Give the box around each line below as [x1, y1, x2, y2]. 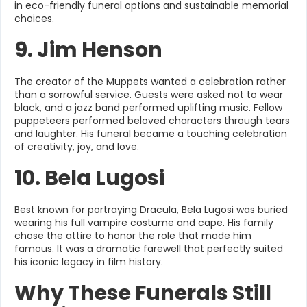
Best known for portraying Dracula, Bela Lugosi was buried [14, 203, 288, 217]
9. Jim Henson [14, 36, 162, 64]
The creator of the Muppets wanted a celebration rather [14, 75, 286, 88]
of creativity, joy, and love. [14, 140, 139, 153]
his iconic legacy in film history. [14, 255, 163, 269]
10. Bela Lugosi [14, 164, 164, 193]
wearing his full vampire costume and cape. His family [14, 216, 273, 230]
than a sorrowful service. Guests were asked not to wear [14, 88, 283, 101]
